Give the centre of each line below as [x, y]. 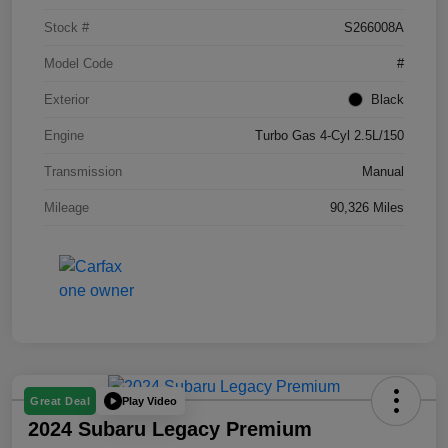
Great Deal [60, 401]
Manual [383, 172]
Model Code [78, 64]
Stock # [66, 28]
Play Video [149, 400]
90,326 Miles [367, 208]
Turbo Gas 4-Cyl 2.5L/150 [329, 136]
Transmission [83, 172]
